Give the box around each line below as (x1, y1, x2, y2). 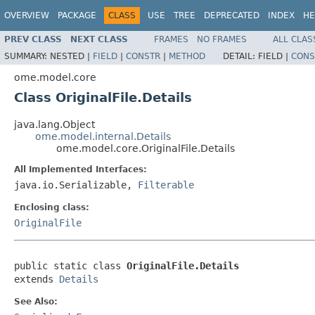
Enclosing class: (14, 202, 89, 212)
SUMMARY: (4, 51, 50, 61)
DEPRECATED (204, 11, 259, 20)
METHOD (169, 51, 205, 61)
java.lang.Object (14, 118, 95, 130)
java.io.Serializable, (14, 179, 138, 191)
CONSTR (126, 51, 160, 61)
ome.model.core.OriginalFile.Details (56, 142, 235, 154)
